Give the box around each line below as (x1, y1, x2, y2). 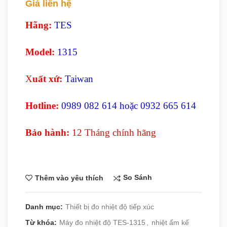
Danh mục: (25, 202, 65, 211)
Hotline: (25, 100, 59, 111)
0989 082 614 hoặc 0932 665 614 (61, 100, 196, 111)
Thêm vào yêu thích (35, 173, 103, 182)
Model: (25, 47, 55, 58)
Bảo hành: (25, 127, 69, 138)
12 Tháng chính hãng (69, 127, 156, 138)
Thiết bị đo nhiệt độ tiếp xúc (65, 202, 154, 211)
